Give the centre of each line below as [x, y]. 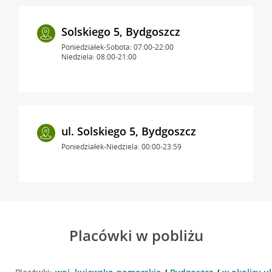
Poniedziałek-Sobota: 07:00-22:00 [117, 47]
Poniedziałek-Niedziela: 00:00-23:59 [121, 146]
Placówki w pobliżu [136, 235]
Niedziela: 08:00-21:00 [99, 56]
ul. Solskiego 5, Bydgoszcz [128, 131]
